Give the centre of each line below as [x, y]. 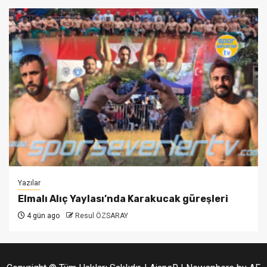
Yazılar [29, 183]
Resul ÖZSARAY [102, 216]
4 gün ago [42, 216]
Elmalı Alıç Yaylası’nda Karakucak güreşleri [123, 199]
